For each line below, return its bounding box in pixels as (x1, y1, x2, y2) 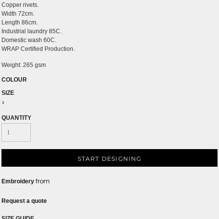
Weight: (1, 62, 23, 69)
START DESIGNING (77, 154, 142, 162)
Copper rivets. (1, 1, 39, 9)
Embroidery (1, 178, 34, 185)
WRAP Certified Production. (1, 45, 75, 53)
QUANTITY (1, 114, 31, 122)
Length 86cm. (1, 19, 38, 26)
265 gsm (23, 62, 46, 69)
